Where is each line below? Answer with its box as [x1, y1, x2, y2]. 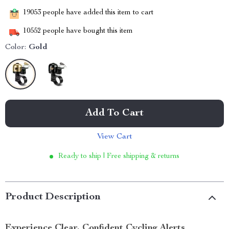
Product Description [5, 192, 101, 202]
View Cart [97, 133, 132, 141]
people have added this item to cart [41, 9, 153, 17]
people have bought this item [41, 28, 133, 35]
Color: [5, 43, 26, 52]
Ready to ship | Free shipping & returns [58, 153, 179, 160]
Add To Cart [85, 108, 144, 119]
